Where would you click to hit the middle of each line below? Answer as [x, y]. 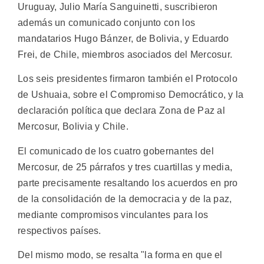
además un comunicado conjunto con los [107, 22]
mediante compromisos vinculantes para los [113, 214]
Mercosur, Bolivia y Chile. [73, 127]
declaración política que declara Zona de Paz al [122, 111]
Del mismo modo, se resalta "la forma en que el [120, 255]
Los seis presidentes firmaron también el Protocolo [128, 79]
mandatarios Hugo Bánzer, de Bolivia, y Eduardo [123, 38]
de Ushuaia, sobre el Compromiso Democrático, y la [131, 95]
